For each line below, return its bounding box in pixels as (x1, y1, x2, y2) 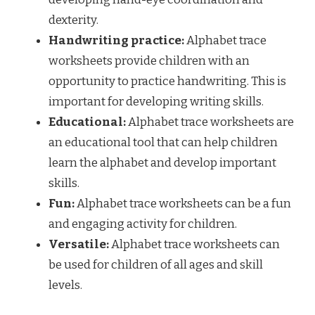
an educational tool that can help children (49, 134, 278, 150)
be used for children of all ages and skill (49, 257, 263, 272)
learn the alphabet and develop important (49, 155, 276, 170)
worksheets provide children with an (49, 53, 250, 68)
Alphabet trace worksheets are (126, 114, 294, 129)
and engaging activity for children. (49, 216, 237, 231)
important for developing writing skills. (49, 94, 264, 109)
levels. (49, 277, 82, 292)
